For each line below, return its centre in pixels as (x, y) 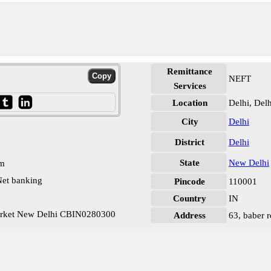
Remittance (190, 71)
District (190, 142)
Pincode (190, 181)
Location (190, 103)
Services (190, 86)
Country (190, 198)
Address (190, 215)
